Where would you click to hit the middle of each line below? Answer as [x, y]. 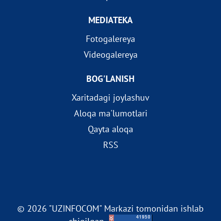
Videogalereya [110, 55]
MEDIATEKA [110, 20]
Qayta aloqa [110, 129]
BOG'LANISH [110, 79]
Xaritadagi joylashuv [110, 97]
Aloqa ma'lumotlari [110, 113]
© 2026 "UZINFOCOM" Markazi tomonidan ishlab [110, 208]
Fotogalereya [110, 39]
